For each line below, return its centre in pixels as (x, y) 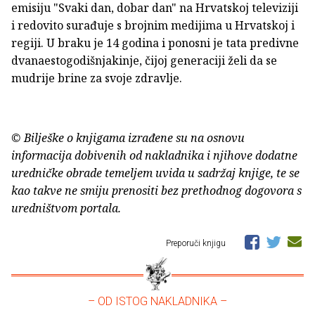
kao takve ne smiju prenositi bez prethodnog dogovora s (156, 190)
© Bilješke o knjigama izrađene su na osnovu (128, 137)
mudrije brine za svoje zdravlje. (97, 78)
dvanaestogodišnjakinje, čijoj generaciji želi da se (144, 60)
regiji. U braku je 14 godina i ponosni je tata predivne (155, 43)
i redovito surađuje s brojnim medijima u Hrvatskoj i (153, 25)
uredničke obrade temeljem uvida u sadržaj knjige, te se (155, 173)
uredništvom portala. (66, 208)
